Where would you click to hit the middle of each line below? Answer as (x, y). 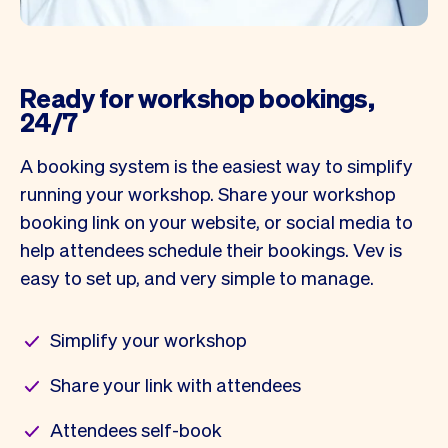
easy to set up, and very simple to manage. (197, 276)
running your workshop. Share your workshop (208, 192)
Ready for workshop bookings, (197, 97)
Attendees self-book (136, 428)
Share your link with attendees (175, 383)
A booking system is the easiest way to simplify (216, 164)
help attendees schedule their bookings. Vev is (211, 248)
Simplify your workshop (148, 338)
